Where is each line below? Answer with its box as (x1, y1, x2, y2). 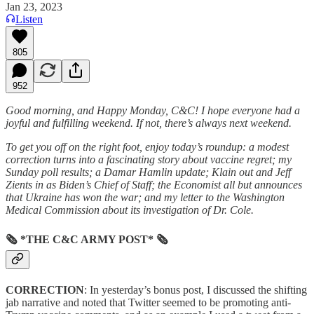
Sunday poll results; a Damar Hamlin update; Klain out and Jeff (6, 165, 291, 178)
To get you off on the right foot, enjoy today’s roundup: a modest (6, 140, 289, 153)
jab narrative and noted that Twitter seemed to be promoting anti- (6, 296, 291, 309)
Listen (15, 13, 43, 25)
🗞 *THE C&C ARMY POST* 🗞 (6, 233, 168, 245)
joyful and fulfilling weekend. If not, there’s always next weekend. (6, 116, 292, 129)
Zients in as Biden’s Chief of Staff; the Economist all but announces (6, 178, 302, 191)
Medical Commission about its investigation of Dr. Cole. (6, 203, 254, 216)
